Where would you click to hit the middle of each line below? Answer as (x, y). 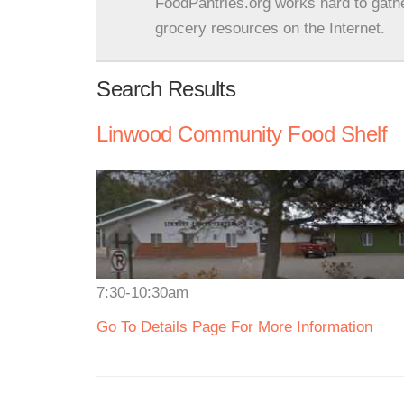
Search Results (166, 89)
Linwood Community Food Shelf (242, 134)
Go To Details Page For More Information (234, 327)
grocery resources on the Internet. (270, 28)
